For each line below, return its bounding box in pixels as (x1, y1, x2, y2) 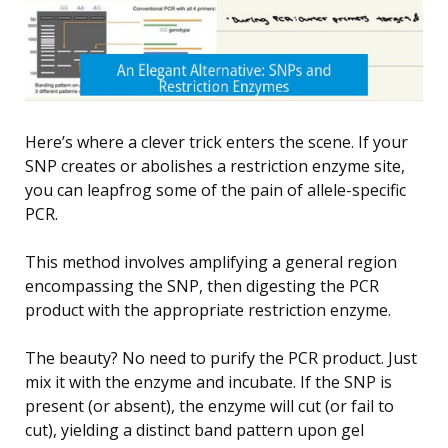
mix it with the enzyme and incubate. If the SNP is (25, 370, 392, 393)
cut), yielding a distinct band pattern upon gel (25, 418, 364, 441)
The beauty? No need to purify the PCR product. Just (25, 346, 417, 369)
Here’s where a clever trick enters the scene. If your (25, 130, 408, 153)
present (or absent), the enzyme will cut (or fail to (25, 394, 394, 417)
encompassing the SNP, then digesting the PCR (25, 274, 379, 297)
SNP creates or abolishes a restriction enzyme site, (25, 154, 405, 177)
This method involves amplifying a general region (25, 250, 397, 273)
